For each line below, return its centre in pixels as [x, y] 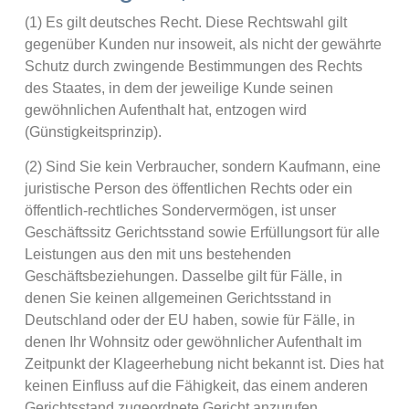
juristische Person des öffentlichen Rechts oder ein [188, 189]
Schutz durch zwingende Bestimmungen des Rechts [193, 66]
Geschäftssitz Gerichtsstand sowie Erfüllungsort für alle [202, 233]
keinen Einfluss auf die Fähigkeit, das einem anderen [196, 386]
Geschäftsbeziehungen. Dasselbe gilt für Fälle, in [183, 277]
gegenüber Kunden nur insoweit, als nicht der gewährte [203, 44]
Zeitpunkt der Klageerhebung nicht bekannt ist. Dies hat [204, 364]
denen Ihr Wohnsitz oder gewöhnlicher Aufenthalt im [193, 342]
